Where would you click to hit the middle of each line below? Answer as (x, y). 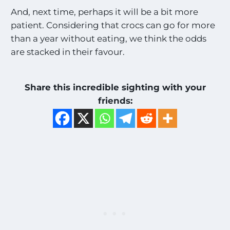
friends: (115, 101)
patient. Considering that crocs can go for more (113, 25)
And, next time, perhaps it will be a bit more (105, 12)
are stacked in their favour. (68, 52)
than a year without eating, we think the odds (109, 39)
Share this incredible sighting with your (115, 88)
